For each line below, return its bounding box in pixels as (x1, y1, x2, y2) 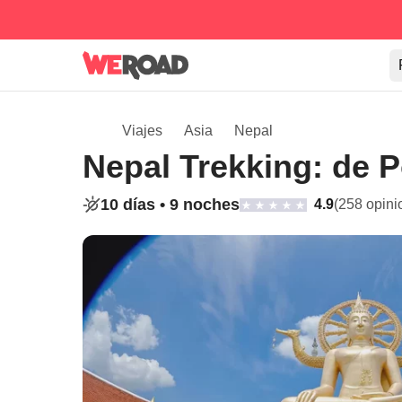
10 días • (100, 196, 170, 214)
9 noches (170, 196, 240, 214)
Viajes (122, 123, 162, 138)
